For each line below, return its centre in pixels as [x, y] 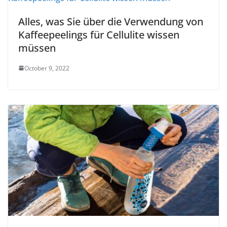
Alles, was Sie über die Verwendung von [111, 21]
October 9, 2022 [47, 68]
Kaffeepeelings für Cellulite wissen [99, 34]
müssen [37, 48]
